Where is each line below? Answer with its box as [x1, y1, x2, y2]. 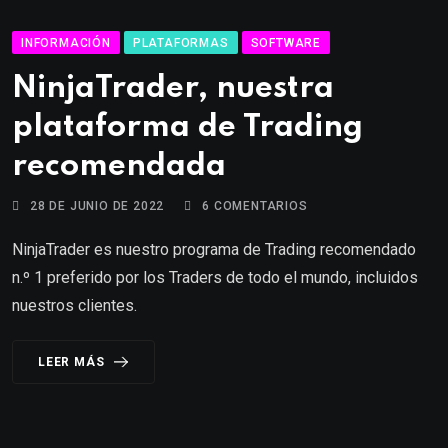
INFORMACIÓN [21, 35, 111, 50]
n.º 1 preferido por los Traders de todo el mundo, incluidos [12, 267, 418, 287]
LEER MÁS [38, 354, 105, 369]
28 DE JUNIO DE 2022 [30, 198, 165, 213]
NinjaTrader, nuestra [12, 72, 334, 104]
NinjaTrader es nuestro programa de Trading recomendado [12, 239, 416, 259]
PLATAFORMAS [132, 35, 229, 50]
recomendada [12, 150, 226, 182]
